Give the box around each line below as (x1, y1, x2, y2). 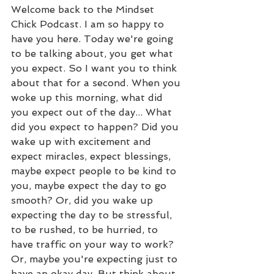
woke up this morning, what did (11, 91, 166, 103)
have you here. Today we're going (11, 32, 176, 45)
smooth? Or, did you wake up (11, 194, 156, 206)
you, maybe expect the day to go (11, 179, 169, 191)
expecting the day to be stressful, (11, 209, 175, 221)
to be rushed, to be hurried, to (11, 223, 161, 235)
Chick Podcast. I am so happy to (11, 18, 167, 30)
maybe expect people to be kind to (11, 165, 179, 177)
